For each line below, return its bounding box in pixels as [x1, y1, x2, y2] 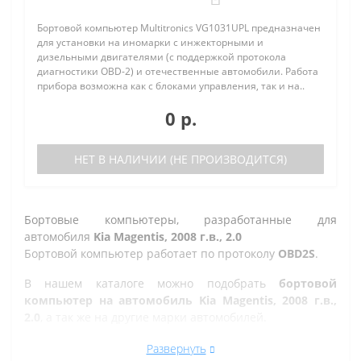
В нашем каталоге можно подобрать [24, 275, 279, 291]
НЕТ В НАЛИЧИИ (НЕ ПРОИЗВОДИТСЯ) [74, 151, 287, 167]
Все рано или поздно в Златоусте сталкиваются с [24, 338, 337, 355]
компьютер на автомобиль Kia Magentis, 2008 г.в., [24, 292, 337, 308]
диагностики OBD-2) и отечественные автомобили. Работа [37, 64, 318, 78]
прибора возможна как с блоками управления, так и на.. [37, 78, 305, 93]
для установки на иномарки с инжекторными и [37, 35, 263, 49]
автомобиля [24, 228, 93, 244]
